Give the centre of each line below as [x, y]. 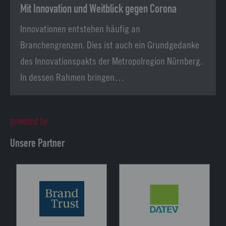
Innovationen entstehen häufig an [80, 28]
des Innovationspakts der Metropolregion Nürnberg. [111, 61]
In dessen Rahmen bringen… [72, 77]
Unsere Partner [37, 144]
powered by [29, 122]
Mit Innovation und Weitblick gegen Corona [98, 9]
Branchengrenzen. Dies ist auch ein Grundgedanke [110, 44]
